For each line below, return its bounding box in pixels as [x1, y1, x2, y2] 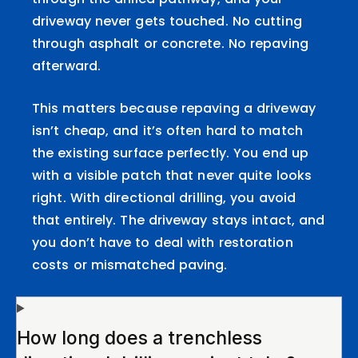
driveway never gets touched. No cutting [32, 12, 302, 31]
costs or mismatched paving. [32, 256, 228, 275]
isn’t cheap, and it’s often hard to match [32, 121, 303, 141]
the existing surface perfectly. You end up [32, 144, 308, 163]
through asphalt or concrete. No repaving [32, 34, 308, 54]
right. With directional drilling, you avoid [32, 189, 296, 208]
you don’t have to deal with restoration [32, 233, 293, 253]
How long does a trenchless [17, 327, 262, 350]
